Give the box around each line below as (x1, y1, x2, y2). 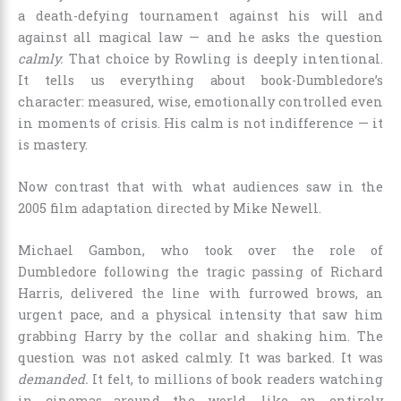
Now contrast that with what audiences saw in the (18, 178, 383, 196)
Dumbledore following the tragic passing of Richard (18, 263, 383, 281)
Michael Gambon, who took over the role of (18, 242, 383, 260)
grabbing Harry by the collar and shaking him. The (18, 328, 383, 346)
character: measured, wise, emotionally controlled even (18, 92, 383, 110)
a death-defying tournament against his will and (18, 6, 383, 24)
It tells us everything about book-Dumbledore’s (18, 71, 383, 89)
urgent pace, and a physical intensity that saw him (18, 306, 383, 324)
